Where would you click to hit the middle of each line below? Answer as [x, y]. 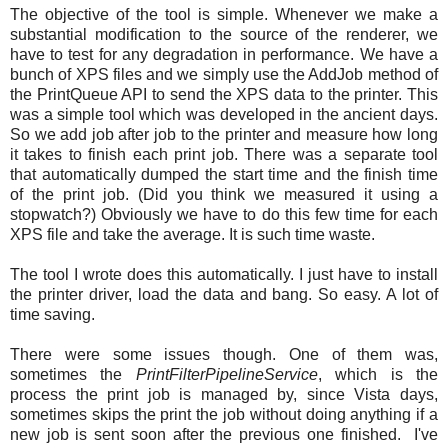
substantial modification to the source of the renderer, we [224, 34]
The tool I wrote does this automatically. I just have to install [224, 274]
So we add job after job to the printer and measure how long [224, 134]
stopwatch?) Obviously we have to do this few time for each [224, 214]
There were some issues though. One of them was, [224, 354]
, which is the [378, 374]
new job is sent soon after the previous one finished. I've [224, 434]
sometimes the [73, 374]
